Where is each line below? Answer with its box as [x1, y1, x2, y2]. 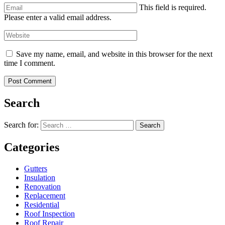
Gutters [24, 164, 47, 173]
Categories [4, 140, 59, 154]
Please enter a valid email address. [4, 13, 111, 22]
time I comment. [4, 59, 55, 68]
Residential [24, 200, 59, 209]
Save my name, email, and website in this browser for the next [16, 50, 212, 59]
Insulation [24, 173, 55, 182]
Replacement [24, 191, 65, 200]
